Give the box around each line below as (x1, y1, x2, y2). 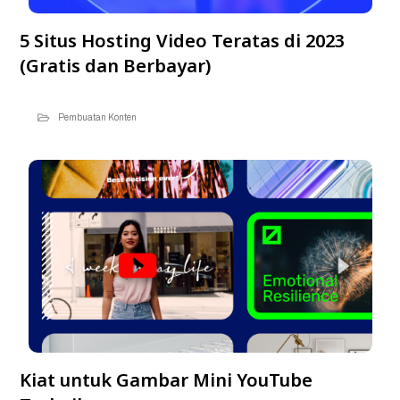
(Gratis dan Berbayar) (19, 53, 211, 78)
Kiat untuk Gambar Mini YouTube (19, 368, 312, 393)
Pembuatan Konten (57, 112, 137, 122)
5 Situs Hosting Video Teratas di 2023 (19, 28, 345, 53)
